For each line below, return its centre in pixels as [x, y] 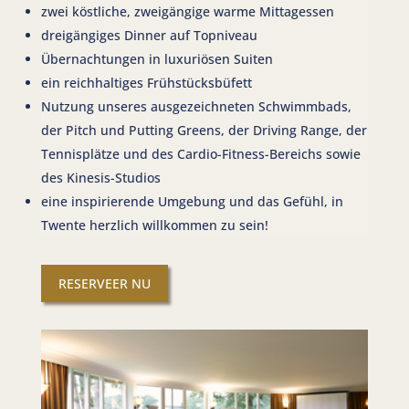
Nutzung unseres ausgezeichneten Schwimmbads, [196, 106]
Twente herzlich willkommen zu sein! [154, 225]
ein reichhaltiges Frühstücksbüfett [146, 83]
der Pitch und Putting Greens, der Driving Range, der [204, 130]
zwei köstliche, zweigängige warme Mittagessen [187, 11]
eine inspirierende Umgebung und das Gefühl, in [192, 201]
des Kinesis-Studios [100, 178]
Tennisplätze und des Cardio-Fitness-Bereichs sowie [200, 154]
